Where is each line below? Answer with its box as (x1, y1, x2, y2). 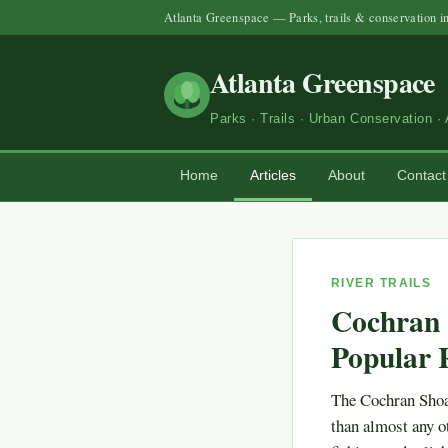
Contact (397, 167, 446, 183)
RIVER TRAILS (331, 276, 432, 290)
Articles (250, 167, 296, 183)
